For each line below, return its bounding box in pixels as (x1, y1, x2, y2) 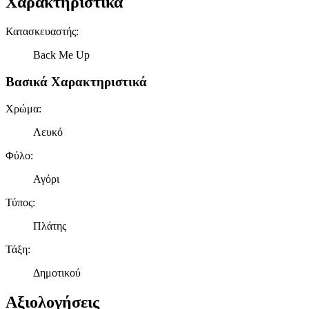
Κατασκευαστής (6, 26, 76, 38)
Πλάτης (33, 219, 66, 232)
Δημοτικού (33, 266, 81, 279)
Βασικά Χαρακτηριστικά (6, 74, 147, 89)
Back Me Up (33, 49, 90, 61)
